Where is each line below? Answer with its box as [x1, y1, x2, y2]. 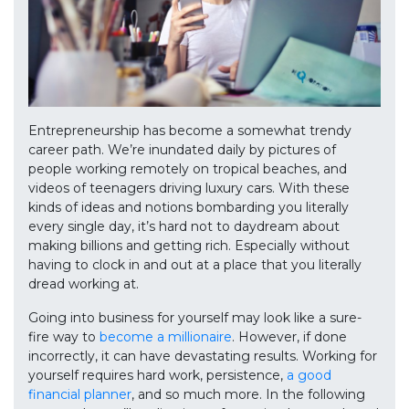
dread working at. [28, 276, 139, 293]
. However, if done [232, 329, 347, 346]
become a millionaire [100, 329, 232, 346]
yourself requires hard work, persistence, [28, 367, 287, 384]
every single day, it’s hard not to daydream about [28, 218, 340, 236]
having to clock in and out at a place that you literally [28, 257, 362, 274]
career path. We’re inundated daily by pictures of [28, 142, 336, 159]
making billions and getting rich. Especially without [28, 237, 350, 255]
